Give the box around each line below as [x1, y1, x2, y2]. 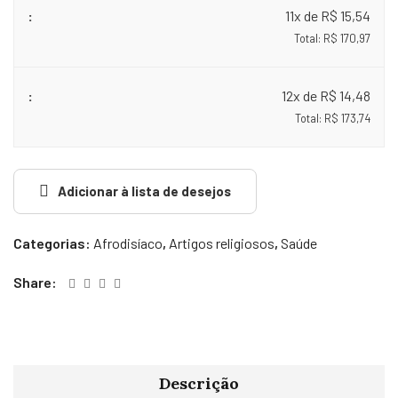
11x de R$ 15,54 [285, 7, 370, 24]
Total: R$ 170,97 [294, 31, 370, 45]
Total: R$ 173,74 [295, 111, 370, 125]
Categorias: [13, 235, 93, 251]
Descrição [159, 373, 239, 394]
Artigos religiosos [169, 235, 275, 251]
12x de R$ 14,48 [282, 87, 370, 104]
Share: [13, 274, 57, 291]
